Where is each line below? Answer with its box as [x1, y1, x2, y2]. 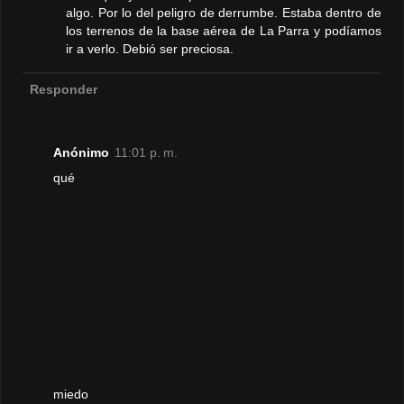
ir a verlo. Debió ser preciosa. [66, 41, 234, 56]
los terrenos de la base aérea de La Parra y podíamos [66, 23, 381, 38]
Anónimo [53, 145, 109, 161]
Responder [29, 82, 97, 97]
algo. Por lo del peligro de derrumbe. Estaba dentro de [66, 5, 381, 20]
